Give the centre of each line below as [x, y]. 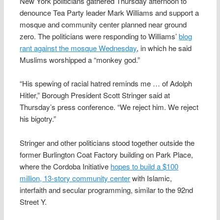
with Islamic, [151, 178]
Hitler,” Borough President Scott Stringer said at [95, 95]
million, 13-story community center [75, 178]
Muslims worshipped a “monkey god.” [80, 59]
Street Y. [33, 201]
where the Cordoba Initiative [65, 166]
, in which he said [164, 48]
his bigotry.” [38, 119]
